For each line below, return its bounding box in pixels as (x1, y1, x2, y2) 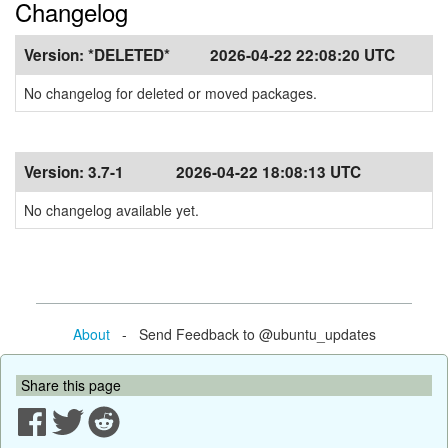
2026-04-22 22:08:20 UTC (210, 44, 395, 66)
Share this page (21, 374, 121, 395)
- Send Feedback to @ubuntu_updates (109, 323, 376, 344)
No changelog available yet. (24, 200, 199, 220)
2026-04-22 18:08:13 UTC (176, 161, 361, 183)
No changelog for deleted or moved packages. (24, 83, 317, 103)
